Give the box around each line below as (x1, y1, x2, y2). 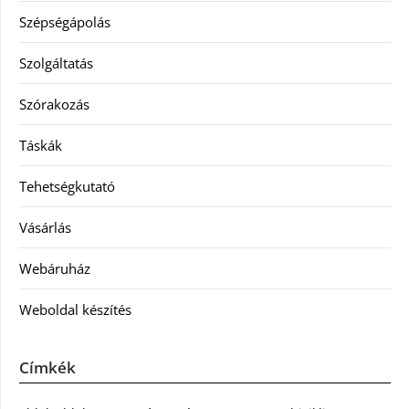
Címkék (19, 356, 76, 378)
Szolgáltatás (19, 53, 93, 72)
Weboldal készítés (19, 299, 131, 319)
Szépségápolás (19, 12, 110, 31)
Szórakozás (19, 94, 89, 113)
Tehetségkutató (19, 176, 115, 195)
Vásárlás (19, 217, 71, 236)
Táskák (19, 135, 62, 154)
